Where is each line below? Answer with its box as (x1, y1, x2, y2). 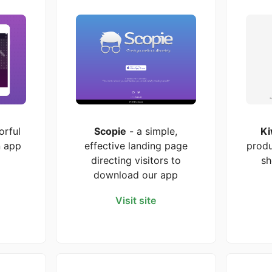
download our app (93, 168, 178, 181)
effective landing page (84, 139, 188, 152)
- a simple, (126, 124, 178, 137)
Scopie (94, 124, 127, 137)
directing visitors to (90, 154, 181, 166)
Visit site (115, 194, 157, 206)
